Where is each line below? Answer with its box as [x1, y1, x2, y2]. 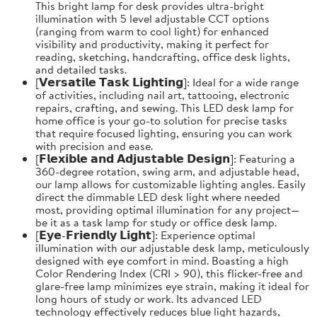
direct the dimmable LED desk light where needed [35, 188, 280, 204]
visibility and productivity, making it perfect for [35, 35, 269, 52]
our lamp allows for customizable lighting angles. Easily [35, 175, 306, 192]
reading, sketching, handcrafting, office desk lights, [35, 48, 290, 64]
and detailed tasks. [35, 61, 127, 77]
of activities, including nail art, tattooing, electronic [35, 86, 289, 103]
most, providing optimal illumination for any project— [35, 201, 299, 217]
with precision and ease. [35, 137, 153, 154]
